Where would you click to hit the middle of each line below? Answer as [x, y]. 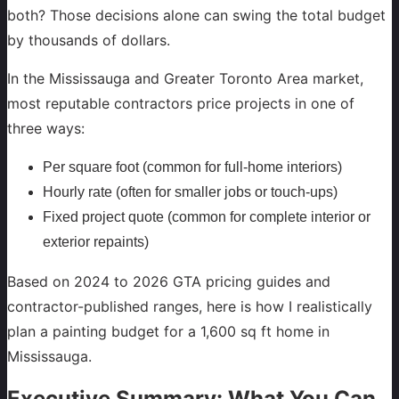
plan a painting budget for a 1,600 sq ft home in [168, 331]
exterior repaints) [96, 241]
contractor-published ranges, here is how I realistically [190, 306]
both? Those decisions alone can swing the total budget [196, 16]
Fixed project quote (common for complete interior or [207, 216]
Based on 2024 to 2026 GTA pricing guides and [169, 281]
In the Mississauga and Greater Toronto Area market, [185, 78]
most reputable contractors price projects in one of [181, 103]
